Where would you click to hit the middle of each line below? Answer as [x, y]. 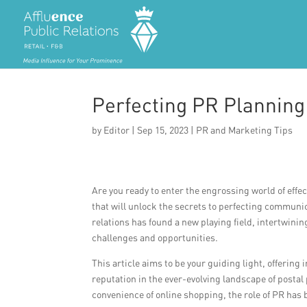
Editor [117, 130]
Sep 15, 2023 [163, 130]
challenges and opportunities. [155, 237]
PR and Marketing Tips [245, 130]
